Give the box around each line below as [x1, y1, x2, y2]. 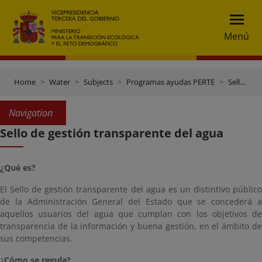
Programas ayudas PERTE [126, 77, 215, 87]
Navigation [9, 106, 53, 119]
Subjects [84, 77, 113, 87]
